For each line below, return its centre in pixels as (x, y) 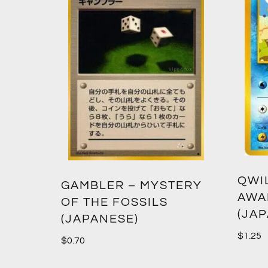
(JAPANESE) (100, 219)
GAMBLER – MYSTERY (132, 185)
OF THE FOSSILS (115, 202)
